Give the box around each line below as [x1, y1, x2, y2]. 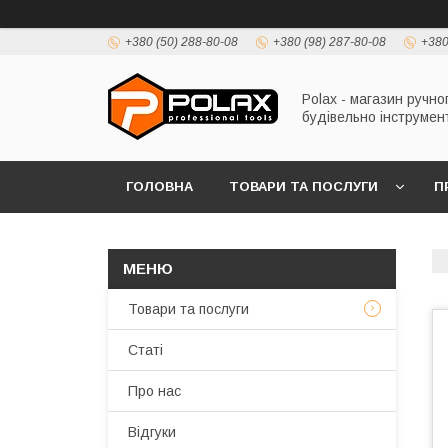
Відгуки [128, 424, 176, 440]
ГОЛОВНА [126, 179, 193, 194]
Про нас [128, 383, 181, 399]
